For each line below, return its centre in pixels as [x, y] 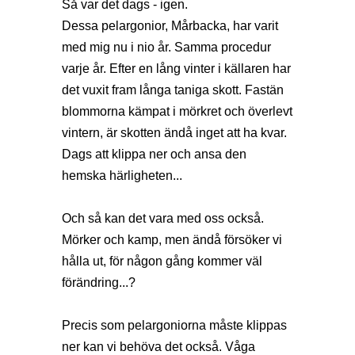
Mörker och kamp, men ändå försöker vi [172, 239]
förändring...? [99, 282]
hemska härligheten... [122, 175]
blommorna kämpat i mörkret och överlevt [177, 111]
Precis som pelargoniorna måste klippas [174, 325]
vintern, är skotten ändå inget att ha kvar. [174, 132]
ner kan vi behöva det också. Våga [158, 346]
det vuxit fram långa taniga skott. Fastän [173, 90]
